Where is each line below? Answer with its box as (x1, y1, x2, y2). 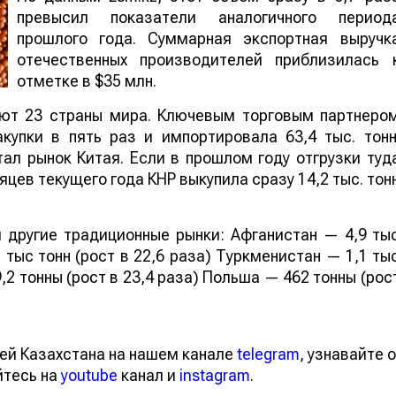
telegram (237, 345, 300, 364)
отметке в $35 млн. (17, 72, 156, 91)
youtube (61, 366, 118, 385)
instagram (179, 366, 250, 385)
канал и (118, 366, 179, 385)
